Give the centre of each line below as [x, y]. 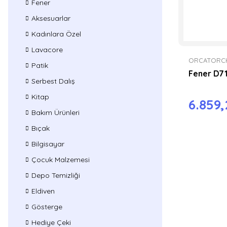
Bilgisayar [48, 144]
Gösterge [47, 207]
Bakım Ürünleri [55, 112]
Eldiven [43, 191]
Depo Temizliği [56, 175]
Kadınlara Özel [56, 34]
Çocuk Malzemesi [61, 160]
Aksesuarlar [51, 18]
